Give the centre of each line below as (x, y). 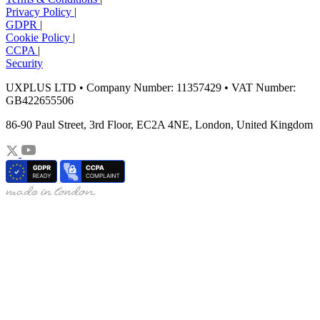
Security (24, 63)
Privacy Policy (40, 11)
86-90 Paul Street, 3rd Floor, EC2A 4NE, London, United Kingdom (159, 124)
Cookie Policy (39, 37)
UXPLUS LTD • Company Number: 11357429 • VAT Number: (151, 87)
